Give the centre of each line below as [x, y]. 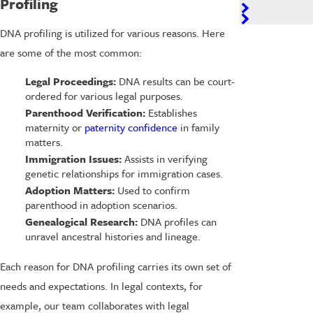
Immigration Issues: [73, 159]
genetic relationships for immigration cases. [124, 174]
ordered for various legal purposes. [104, 96]
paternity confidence [131, 128]
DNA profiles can [177, 222]
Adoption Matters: [70, 190]
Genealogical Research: [81, 222]
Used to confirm [152, 190]
